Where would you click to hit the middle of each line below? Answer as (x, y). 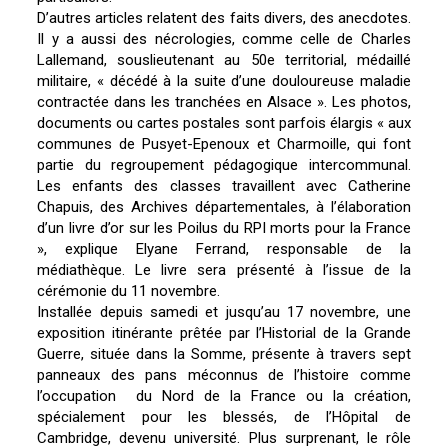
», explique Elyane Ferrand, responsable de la (224, 249)
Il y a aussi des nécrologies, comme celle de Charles (224, 39)
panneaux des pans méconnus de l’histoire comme (224, 375)
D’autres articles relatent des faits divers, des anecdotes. (224, 18)
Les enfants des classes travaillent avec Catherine (224, 186)
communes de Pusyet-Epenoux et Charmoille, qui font (224, 144)
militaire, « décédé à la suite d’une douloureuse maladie (224, 81)
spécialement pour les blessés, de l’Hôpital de (224, 417)
